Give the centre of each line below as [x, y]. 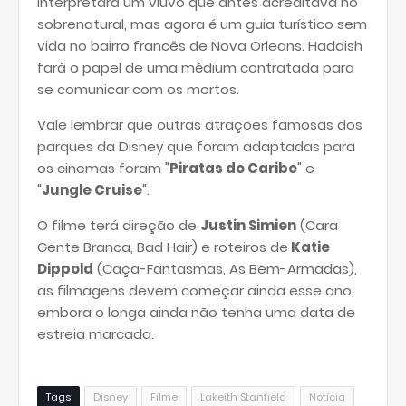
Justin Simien [248, 225]
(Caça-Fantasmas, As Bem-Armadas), [225, 269]
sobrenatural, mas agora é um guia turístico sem [202, 24]
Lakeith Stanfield [243, 397]
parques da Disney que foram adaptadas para [196, 146]
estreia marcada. [96, 334]
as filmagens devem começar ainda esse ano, [196, 290]
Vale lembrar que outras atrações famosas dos [200, 125]
